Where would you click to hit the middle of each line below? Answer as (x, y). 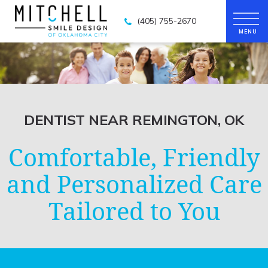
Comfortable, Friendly (134, 157)
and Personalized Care (134, 184)
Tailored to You (134, 211)
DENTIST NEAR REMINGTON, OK (134, 120)
